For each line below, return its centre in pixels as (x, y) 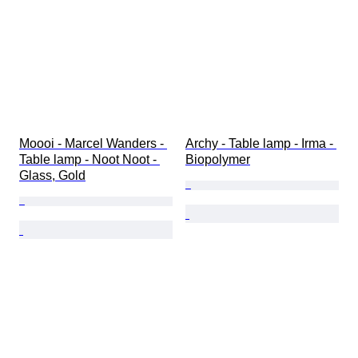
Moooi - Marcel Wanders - (93, 144)
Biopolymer (218, 160)
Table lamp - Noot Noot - (89, 160)
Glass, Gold (52, 176)
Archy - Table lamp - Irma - (261, 144)
